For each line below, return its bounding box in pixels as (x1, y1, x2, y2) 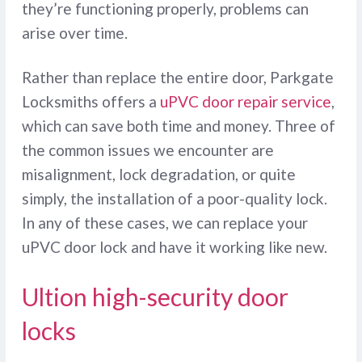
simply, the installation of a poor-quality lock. (21, 189, 327, 208)
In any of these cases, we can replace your (21, 213, 308, 233)
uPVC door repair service (159, 92, 331, 112)
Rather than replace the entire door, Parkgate (21, 68, 334, 87)
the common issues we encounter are (21, 141, 274, 160)
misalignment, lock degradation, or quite (21, 165, 296, 184)
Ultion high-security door (21, 282, 288, 312)
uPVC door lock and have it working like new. (21, 238, 327, 257)
